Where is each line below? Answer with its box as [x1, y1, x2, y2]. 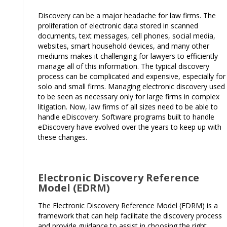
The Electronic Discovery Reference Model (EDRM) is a [38, 200, 218, 210]
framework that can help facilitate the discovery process [38, 210, 222, 220]
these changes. [38, 132, 87, 142]
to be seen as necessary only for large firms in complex [38, 91, 219, 101]
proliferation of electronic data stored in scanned [38, 20, 198, 30]
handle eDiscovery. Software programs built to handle [38, 111, 214, 122]
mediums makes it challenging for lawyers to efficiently [38, 51, 218, 61]
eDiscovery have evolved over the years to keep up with [38, 122, 221, 132]
